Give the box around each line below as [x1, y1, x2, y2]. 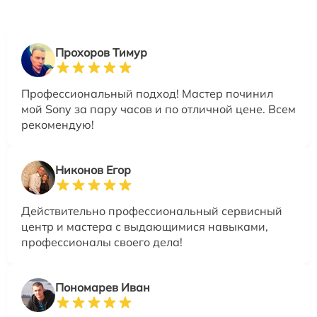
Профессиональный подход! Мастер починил [21, 86, 273, 100]
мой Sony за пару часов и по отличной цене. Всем [21, 102, 296, 116]
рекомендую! [21, 117, 94, 132]
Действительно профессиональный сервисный [21, 204, 282, 218]
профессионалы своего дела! [21, 235, 183, 249]
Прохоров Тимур [55, 45, 147, 59]
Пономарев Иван [55, 280, 150, 294]
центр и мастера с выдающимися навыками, [21, 219, 268, 234]
